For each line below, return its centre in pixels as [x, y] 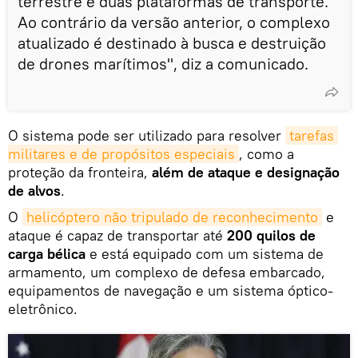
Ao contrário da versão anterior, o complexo [174, 22]
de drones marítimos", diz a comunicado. [163, 63]
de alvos [34, 190]
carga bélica [47, 253]
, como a [267, 153]
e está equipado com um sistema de [205, 253]
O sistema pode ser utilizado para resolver [147, 135]
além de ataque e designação [246, 172]
